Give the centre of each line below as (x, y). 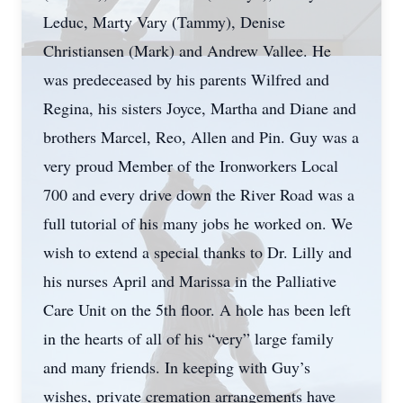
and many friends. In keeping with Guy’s (177, 367)
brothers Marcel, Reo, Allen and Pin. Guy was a (201, 137)
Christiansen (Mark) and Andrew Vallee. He (187, 50)
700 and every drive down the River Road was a (199, 194)
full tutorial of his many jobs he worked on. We (198, 223)
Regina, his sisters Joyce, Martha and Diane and (200, 108)
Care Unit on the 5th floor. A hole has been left (197, 309)
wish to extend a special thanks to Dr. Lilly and (197, 252)
